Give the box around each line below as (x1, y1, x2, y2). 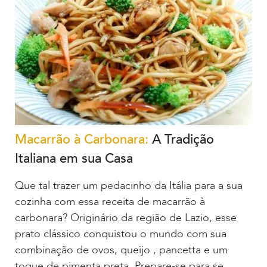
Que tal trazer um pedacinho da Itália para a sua (15, 178, 243, 193)
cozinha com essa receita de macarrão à (15, 194, 205, 209)
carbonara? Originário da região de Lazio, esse (15, 210, 237, 225)
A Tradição (148, 130, 214, 148)
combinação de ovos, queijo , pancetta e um (15, 242, 228, 257)
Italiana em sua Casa (15, 149, 133, 167)
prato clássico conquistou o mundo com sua (15, 226, 226, 241)
